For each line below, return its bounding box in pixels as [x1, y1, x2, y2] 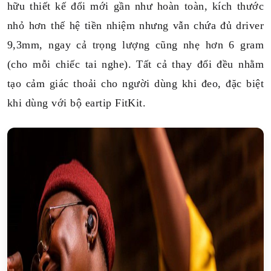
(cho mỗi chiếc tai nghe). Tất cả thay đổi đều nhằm [7, 58, 264, 70]
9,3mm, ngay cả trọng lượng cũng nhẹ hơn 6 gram [7, 39, 264, 51]
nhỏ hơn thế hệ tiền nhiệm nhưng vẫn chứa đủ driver [7, 19, 264, 31]
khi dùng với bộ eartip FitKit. [7, 97, 146, 109]
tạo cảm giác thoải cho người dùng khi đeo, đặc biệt [7, 77, 264, 90]
